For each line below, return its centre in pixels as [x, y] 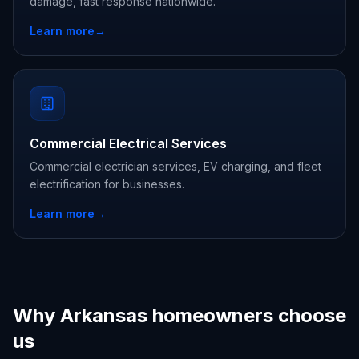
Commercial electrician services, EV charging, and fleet [175, 166]
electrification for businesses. [107, 184]
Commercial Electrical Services [128, 143]
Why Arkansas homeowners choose [179, 315]
